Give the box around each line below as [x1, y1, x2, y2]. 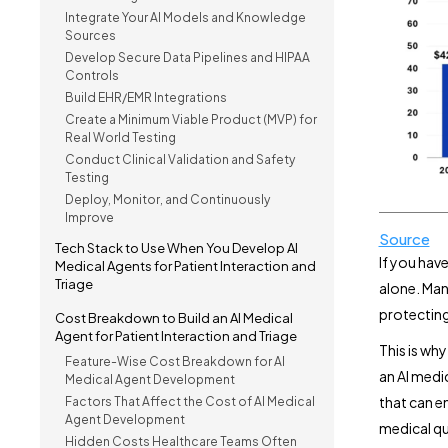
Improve [65, 210, 114, 225]
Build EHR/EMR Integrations [65, 90, 227, 105]
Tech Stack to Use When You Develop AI [55, 240, 298, 256]
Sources [65, 28, 116, 43]
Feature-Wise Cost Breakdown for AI [65, 354, 285, 369]
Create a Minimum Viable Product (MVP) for [65, 112, 317, 127]
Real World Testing [65, 130, 176, 145]
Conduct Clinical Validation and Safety [65, 152, 295, 167]
